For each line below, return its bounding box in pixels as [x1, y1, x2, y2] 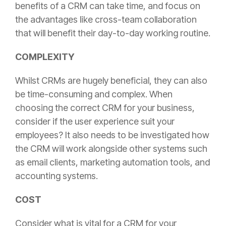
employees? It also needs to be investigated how [15, 129, 209, 140]
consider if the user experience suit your [15, 116, 175, 127]
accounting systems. [15, 170, 98, 181]
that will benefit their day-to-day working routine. [15, 27, 210, 38]
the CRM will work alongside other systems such [15, 143, 207, 154]
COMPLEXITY [15, 51, 75, 62]
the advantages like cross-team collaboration [15, 14, 197, 25]
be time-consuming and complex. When [15, 88, 173, 99]
